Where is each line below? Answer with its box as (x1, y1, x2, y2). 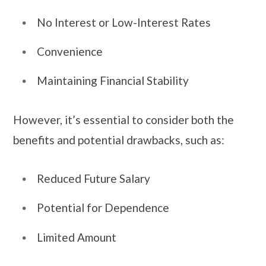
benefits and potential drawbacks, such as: (13, 132, 224, 147)
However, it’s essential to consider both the (13, 112, 234, 126)
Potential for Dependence (37, 201, 169, 215)
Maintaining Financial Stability (37, 74, 191, 88)
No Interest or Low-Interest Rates (37, 15, 213, 30)
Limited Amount (37, 230, 116, 244)
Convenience (37, 45, 105, 59)
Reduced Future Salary (37, 172, 150, 186)
